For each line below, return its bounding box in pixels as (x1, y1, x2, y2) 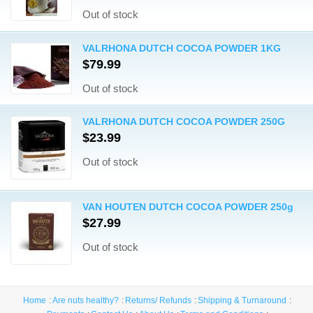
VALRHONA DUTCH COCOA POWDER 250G (82, 116, 285, 127)
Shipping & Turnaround (198, 296, 286, 305)
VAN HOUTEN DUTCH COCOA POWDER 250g (82, 201, 293, 212)
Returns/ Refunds (125, 296, 191, 305)
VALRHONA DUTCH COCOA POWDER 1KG (82, 43, 281, 54)
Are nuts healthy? (52, 296, 119, 305)
